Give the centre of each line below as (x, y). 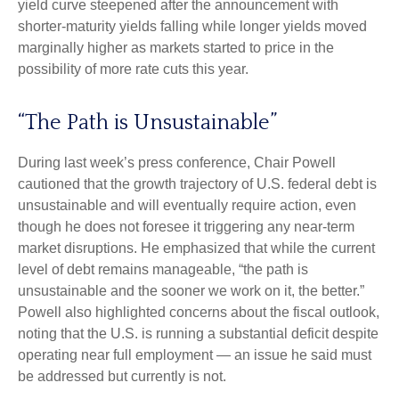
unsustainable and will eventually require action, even (187, 205)
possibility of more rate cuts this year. (133, 69)
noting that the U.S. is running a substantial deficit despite (198, 333)
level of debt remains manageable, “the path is (163, 269)
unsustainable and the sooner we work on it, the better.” (191, 290)
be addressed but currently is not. (122, 376)
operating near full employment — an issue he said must (195, 354)
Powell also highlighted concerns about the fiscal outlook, (199, 312)
